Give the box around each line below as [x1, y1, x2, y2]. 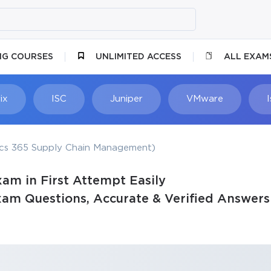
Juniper [109, 94, 143, 103]
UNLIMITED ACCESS [95, 53, 181, 60]
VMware [186, 94, 223, 103]
